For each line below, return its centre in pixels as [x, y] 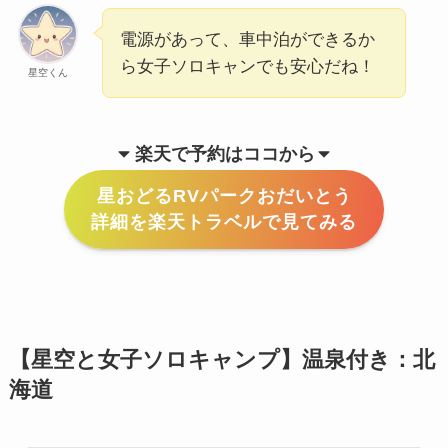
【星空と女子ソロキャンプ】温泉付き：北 [221, 359]
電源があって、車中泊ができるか [247, 40]
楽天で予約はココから [224, 153]
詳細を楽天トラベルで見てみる [224, 222]
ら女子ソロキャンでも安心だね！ [247, 67]
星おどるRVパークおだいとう [224, 196]
